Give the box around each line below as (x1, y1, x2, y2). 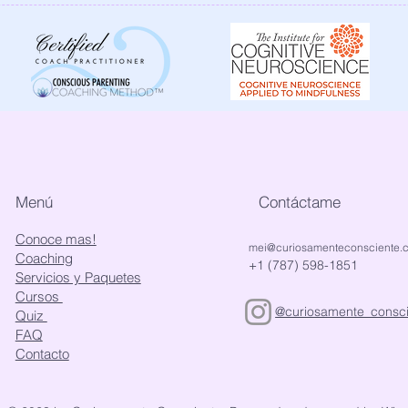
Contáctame (259, 192, 342, 211)
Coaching (15, 250, 73, 267)
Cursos (15, 288, 63, 305)
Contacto (15, 345, 69, 362)
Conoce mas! (15, 230, 97, 248)
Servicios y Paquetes (15, 269, 141, 286)
